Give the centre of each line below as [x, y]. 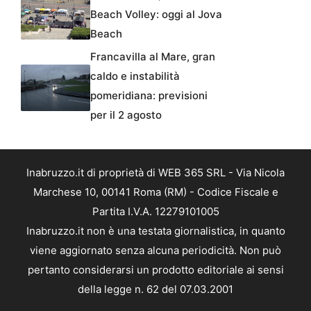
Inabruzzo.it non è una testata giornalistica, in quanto [155, 231]
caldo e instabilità [135, 76]
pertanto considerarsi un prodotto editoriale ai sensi [155, 270]
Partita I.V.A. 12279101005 [155, 211]
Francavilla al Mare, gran [153, 57]
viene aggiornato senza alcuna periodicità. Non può [155, 250]
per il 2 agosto [126, 115]
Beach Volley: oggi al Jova [156, 14]
